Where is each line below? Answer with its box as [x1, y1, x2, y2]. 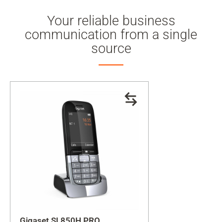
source [91, 41, 131, 56]
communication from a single [25, 27, 197, 43]
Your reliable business [47, 13, 175, 29]
